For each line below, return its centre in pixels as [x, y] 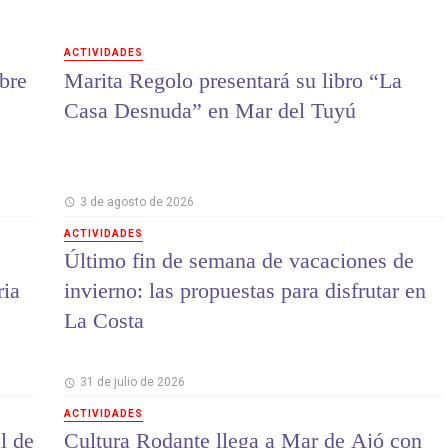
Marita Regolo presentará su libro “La [233, 80]
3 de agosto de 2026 [136, 201]
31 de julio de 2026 [132, 382]
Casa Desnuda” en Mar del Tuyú [210, 110]
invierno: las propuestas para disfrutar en [245, 291]
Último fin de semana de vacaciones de [239, 261]
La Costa [104, 321]
